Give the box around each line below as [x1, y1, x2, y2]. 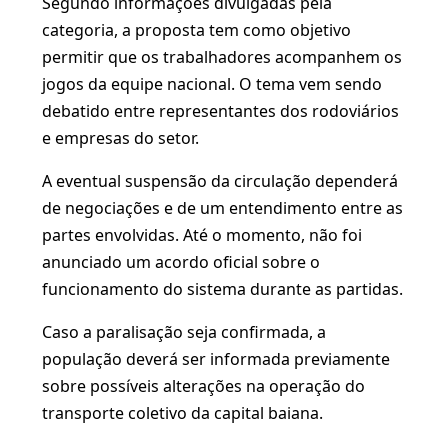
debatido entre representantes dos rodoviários [42, 100, 399, 122]
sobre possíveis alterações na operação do [42, 375, 365, 397]
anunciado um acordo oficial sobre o [42, 251, 320, 273]
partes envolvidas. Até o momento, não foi [42, 224, 362, 246]
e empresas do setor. [42, 127, 199, 149]
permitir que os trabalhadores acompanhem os [42, 46, 402, 68]
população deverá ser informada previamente [42, 348, 390, 370]
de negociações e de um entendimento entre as [42, 197, 403, 219]
